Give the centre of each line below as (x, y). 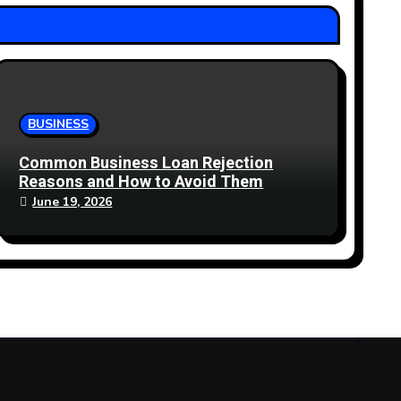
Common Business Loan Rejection (146, 163)
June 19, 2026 (73, 202)
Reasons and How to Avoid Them (141, 182)
